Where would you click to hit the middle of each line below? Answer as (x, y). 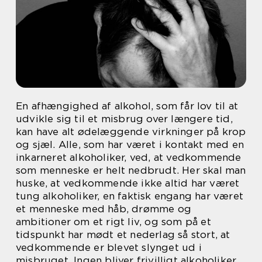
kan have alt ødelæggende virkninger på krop (131, 132)
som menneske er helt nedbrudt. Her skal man (131, 170)
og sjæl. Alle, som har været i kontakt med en (130, 144)
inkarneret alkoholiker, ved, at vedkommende (129, 157)
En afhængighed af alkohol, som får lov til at (127, 106)
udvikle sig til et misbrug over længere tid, (124, 119)
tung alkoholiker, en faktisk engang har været (130, 196)
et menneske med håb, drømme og (104, 209)
